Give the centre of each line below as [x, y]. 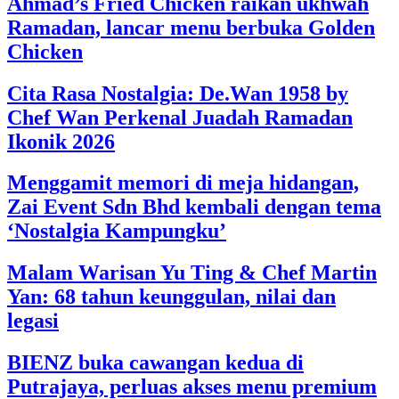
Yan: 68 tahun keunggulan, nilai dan [171, 297]
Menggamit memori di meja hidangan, [183, 183]
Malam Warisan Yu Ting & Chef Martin [192, 273]
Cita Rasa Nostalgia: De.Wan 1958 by [178, 93]
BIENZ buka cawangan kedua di [155, 363]
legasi [33, 321]
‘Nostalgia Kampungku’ [117, 231]
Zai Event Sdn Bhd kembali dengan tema [194, 207]
